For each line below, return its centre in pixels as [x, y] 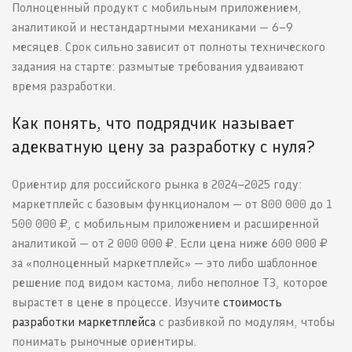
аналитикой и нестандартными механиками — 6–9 [152, 27]
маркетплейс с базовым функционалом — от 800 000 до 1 [172, 204]
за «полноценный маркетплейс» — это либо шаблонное [165, 263]
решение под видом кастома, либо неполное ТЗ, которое [170, 283]
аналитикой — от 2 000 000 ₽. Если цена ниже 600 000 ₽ [170, 244]
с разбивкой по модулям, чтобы [245, 322]
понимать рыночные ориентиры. [104, 342]
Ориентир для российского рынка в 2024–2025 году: [157, 185]
